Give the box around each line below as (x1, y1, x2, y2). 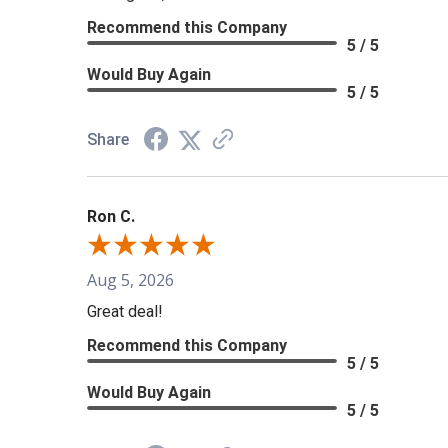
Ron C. (87, 207, 135, 227)
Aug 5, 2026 (87, 269, 174, 292)
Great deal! (87, 302, 163, 322)
